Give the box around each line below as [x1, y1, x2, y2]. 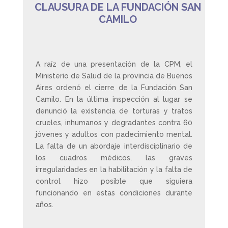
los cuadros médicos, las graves [35, 154, 193, 162]
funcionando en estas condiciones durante [35, 189, 193, 197]
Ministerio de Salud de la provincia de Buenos [35, 72, 193, 80]
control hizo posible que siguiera [35, 177, 193, 185]
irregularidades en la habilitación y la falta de [35, 165, 193, 174]
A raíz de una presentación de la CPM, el [35, 60, 193, 68]
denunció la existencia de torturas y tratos [35, 107, 193, 115]
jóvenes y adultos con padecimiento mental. [35, 130, 193, 138]
